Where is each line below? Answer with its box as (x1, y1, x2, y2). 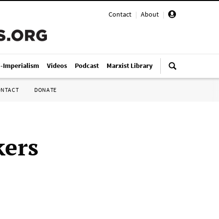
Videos (47, 61, 67, 70)
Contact (109, 10, 131, 19)
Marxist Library (107, 61, 153, 70)
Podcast (75, 61, 99, 70)
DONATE (34, 86, 57, 93)
